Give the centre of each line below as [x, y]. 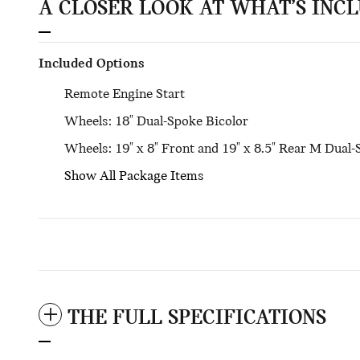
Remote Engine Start [125, 95]
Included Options [92, 64]
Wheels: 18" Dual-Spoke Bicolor [156, 122]
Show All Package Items [134, 177]
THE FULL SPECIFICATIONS [197, 319]
